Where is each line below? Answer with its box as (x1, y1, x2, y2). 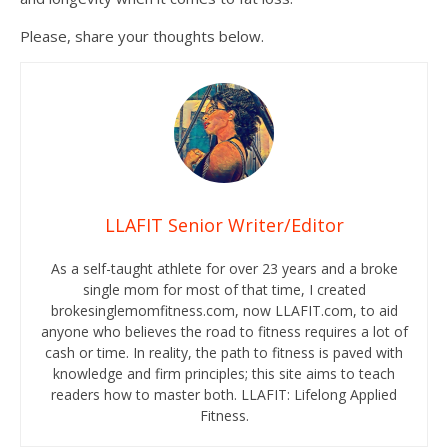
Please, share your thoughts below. (20, 26, 264, 47)
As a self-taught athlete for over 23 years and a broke (50, 259, 398, 279)
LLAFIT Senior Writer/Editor (104, 213, 344, 238)
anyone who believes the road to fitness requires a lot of (40, 322, 408, 342)
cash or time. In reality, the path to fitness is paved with (45, 343, 403, 363)
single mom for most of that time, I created (82, 280, 366, 300)
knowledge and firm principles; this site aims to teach (53, 364, 395, 384)
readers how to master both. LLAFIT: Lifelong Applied (51, 385, 397, 405)
